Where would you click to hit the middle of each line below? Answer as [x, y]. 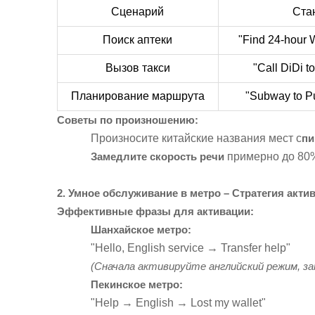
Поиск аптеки [138, 39]
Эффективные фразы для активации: [155, 211]
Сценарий [138, 11]
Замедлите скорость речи [157, 156]
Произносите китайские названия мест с [196, 138]
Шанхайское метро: [141, 229]
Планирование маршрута [137, 96]
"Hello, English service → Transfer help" [190, 247]
